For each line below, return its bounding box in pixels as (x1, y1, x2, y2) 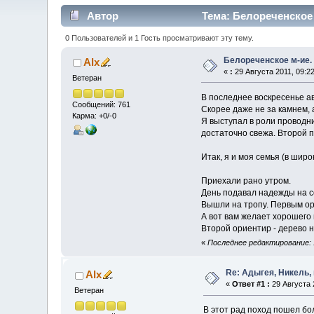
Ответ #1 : (232, 280, 271, 289)
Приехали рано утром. (200, 175, 291, 186)
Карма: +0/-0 (72, 111, 117, 120)
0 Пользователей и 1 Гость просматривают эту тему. (64, 33, 254, 42)
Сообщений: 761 (72, 100, 131, 109)
